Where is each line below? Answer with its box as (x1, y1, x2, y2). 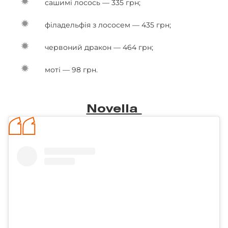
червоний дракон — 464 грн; (45, 43, 153, 52)
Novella (86, 104, 142, 115)
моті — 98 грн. (45, 65, 100, 74)
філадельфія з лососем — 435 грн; (45, 20, 171, 30)
